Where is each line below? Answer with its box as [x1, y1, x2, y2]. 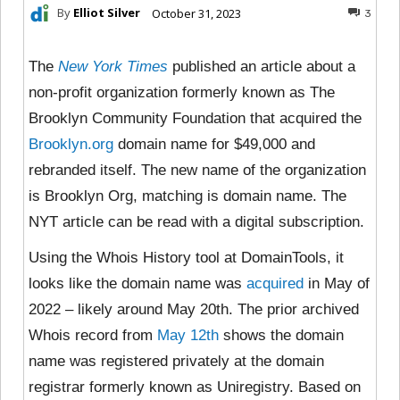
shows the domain [219, 326, 344, 344]
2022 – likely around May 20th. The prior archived [29, 300, 359, 318]
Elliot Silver [73, 4, 140, 21]
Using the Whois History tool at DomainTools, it [29, 248, 344, 266]
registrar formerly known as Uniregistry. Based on [29, 378, 361, 396]
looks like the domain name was [29, 274, 246, 292]
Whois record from [29, 326, 157, 344]
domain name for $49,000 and [113, 135, 315, 153]
